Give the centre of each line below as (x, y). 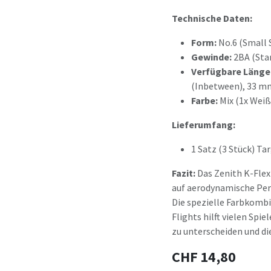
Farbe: (204, 100)
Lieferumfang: (204, 125)
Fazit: (184, 173)
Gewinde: (211, 57)
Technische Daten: (212, 18)
